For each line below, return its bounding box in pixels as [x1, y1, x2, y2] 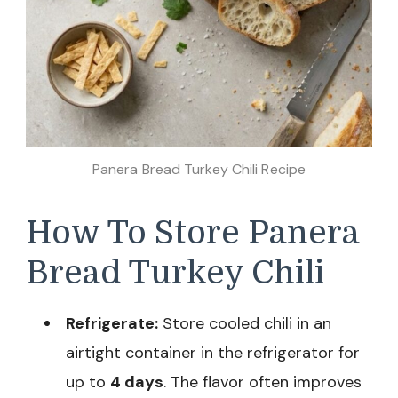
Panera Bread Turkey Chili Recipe [92, 159, 306, 179]
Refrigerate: [66, 313, 158, 335]
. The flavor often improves [163, 371, 362, 394]
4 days [110, 371, 163, 394]
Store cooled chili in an [158, 313, 331, 335]
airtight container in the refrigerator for [66, 342, 360, 364]
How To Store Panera [26, 213, 360, 251]
